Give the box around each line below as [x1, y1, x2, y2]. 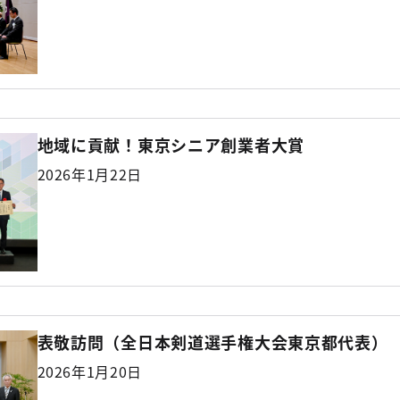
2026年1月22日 [37, 163, 142, 186]
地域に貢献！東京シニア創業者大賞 [37, 133, 305, 157]
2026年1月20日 [37, 360, 142, 382]
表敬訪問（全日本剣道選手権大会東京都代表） [37, 329, 388, 354]
